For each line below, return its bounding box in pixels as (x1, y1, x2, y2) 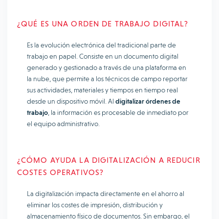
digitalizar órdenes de (115, 97, 180, 105)
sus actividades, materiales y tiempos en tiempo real (27, 86, 178, 94)
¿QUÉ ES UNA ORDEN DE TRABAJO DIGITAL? (17, 19, 189, 28)
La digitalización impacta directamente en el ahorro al (27, 190, 184, 197)
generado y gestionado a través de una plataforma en (27, 64, 186, 71)
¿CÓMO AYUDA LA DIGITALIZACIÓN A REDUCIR (17, 155, 200, 165)
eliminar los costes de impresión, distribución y (27, 201, 163, 209)
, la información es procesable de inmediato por (48, 109, 189, 116)
